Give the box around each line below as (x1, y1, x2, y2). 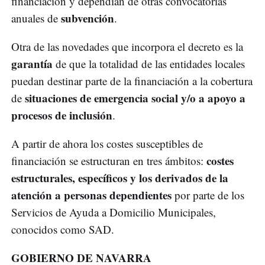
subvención (61, 10, 114, 27)
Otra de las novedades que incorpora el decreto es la (11, 39, 243, 54)
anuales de (11, 11, 61, 26)
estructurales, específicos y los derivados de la (11, 170, 228, 186)
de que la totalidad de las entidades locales (53, 56, 245, 72)
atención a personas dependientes (11, 187, 174, 203)
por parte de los (174, 188, 244, 203)
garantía (11, 56, 53, 72)
